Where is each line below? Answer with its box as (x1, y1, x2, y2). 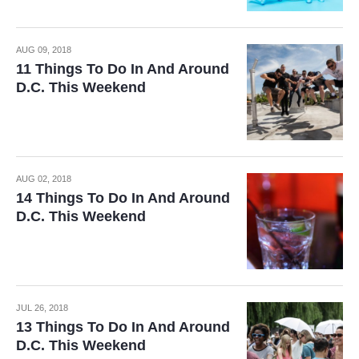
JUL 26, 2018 (16, 303, 68, 313)
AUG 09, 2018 (16, 45, 71, 54)
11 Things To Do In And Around (16, 61, 229, 77)
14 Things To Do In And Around (16, 190, 230, 206)
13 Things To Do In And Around (16, 319, 230, 335)
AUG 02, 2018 (16, 174, 71, 184)
